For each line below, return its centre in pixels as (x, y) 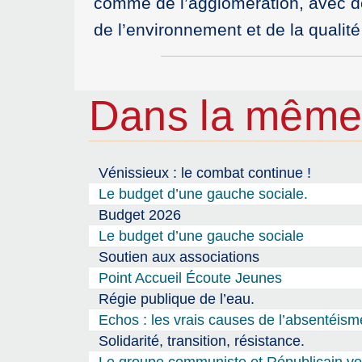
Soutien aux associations (179, 257)
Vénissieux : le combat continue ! (204, 173)
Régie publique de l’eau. (176, 299)
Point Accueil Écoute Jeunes (190, 278)
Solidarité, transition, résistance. (201, 341)
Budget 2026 (139, 215)
